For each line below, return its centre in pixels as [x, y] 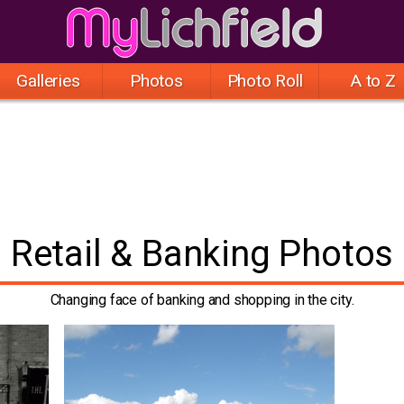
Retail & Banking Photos [202, 254]
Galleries [48, 81]
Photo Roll [265, 81]
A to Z [373, 81]
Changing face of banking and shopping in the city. [202, 300]
